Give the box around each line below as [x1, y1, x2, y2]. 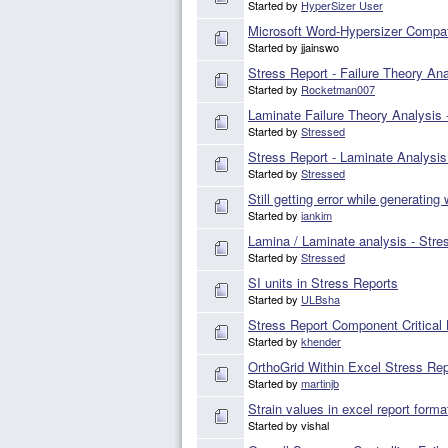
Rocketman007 [301, 81, 375, 98]
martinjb [301, 375, 339, 392]
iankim [301, 207, 332, 224]
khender [301, 333, 341, 350]
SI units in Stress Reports [248, 273, 398, 293]
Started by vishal [248, 417, 329, 434]
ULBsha [301, 291, 340, 308]
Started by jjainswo [248, 39, 339, 56]
